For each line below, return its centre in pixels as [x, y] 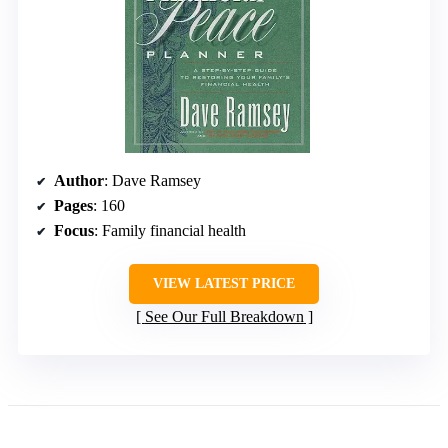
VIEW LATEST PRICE [224, 283]
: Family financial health [170, 230]
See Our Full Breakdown [224, 316]
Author [79, 180]
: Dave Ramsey [152, 180]
